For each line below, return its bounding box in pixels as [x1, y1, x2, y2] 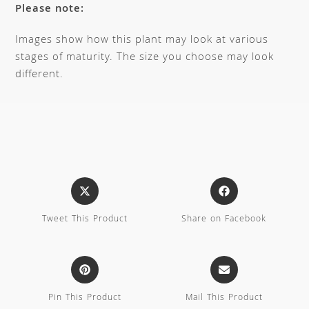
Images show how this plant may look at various [15, 32, 269, 50]
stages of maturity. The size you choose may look [15, 49, 275, 68]
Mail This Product [185, 291, 263, 306]
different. [15, 66, 64, 85]
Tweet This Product [42, 212, 128, 228]
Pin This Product [48, 291, 122, 306]
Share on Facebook [181, 212, 267, 228]
